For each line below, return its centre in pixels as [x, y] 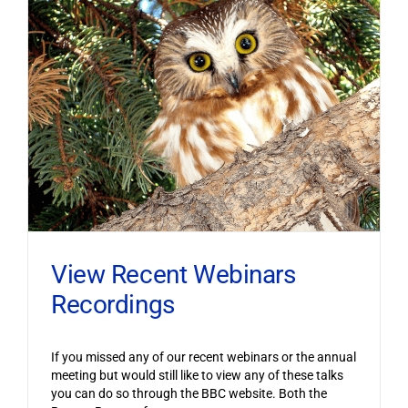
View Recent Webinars [173, 274]
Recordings [112, 304]
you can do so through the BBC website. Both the [189, 393]
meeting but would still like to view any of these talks [197, 375]
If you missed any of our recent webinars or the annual [203, 357]
